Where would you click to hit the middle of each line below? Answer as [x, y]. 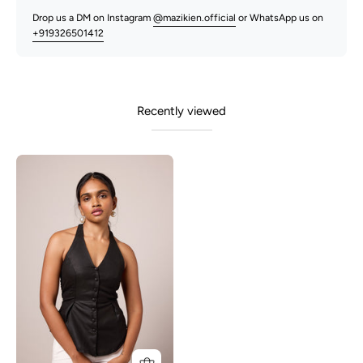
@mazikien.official [194, 18]
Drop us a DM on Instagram [93, 18]
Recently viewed [181, 111]
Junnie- [116, 164]
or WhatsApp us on [280, 18]
